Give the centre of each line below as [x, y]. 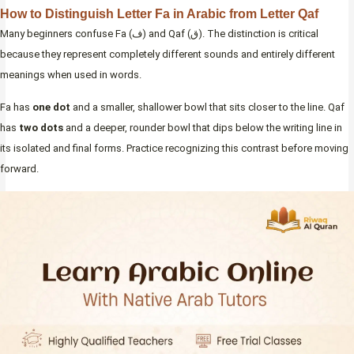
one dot [51, 107]
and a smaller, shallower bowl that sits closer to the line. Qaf [207, 107]
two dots [41, 127]
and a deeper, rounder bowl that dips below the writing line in [203, 127]
